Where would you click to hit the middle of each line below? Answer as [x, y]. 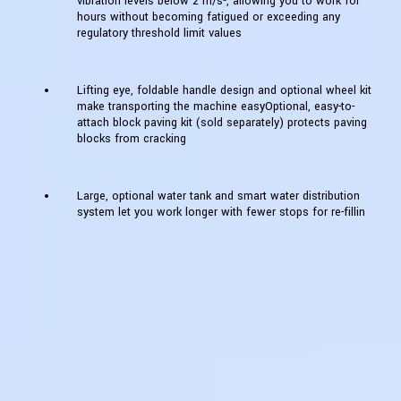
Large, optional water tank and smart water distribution [218, 196]
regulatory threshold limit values [159, 34]
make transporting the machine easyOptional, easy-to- [216, 107]
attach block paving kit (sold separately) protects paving [222, 123]
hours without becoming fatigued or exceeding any [209, 17]
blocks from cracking [132, 139]
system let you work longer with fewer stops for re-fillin [221, 213]
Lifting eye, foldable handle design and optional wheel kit [224, 91]
